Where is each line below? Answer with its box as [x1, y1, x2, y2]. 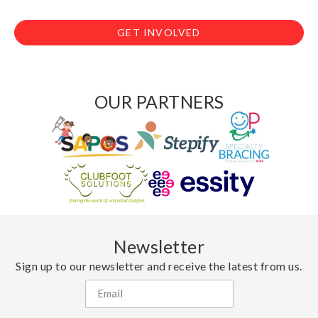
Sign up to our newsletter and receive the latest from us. [16, 258, 302, 273]
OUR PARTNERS [94, 91, 224, 113]
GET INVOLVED [117, 26, 201, 39]
